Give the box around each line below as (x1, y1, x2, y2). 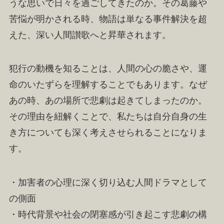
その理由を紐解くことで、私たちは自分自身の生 (8, 111, 207, 122)
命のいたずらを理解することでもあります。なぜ (8, 79, 207, 90)
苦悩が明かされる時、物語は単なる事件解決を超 (8, 13, 207, 24)
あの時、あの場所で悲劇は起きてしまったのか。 (8, 95, 207, 106)
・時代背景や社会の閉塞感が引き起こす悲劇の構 (8, 209, 207, 220)
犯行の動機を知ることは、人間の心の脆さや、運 (8, 63, 207, 74)
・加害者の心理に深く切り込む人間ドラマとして (8, 177, 207, 188)
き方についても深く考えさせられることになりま (8, 127, 207, 138)
